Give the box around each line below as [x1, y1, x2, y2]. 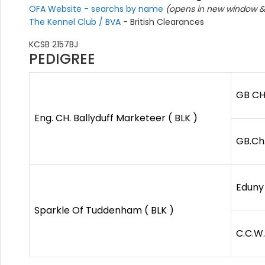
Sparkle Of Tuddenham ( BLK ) [34, 203, 174, 218]
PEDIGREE [29, 49, 95, 69]
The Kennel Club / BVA [29, 16, 123, 28]
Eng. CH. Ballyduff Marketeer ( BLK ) [34, 111, 198, 125]
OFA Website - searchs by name [29, 3, 166, 15]
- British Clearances [123, 16, 204, 28]
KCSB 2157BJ [29, 38, 78, 51]
